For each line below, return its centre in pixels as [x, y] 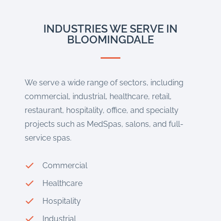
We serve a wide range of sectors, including [104, 83]
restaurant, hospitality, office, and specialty [102, 110]
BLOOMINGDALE [110, 40]
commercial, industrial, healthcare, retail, [98, 97]
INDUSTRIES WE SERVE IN [110, 29]
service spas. [48, 138]
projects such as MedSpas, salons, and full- [104, 124]
